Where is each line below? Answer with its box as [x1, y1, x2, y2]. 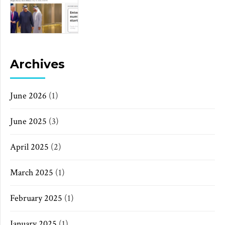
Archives [10, 56, 65, 71]
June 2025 [10, 116, 47, 128]
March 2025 [10, 167, 53, 179]
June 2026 [10, 90, 47, 102]
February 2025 [10, 192, 62, 204]
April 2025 [10, 141, 49, 153]
